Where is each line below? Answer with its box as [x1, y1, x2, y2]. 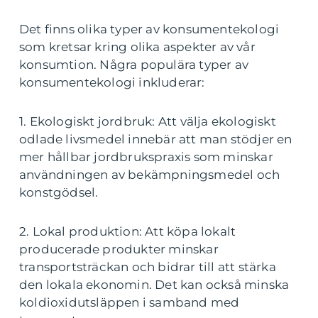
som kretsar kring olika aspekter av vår [19, 40, 256, 55]
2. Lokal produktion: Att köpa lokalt [19, 224, 236, 239]
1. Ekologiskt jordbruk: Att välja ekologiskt [19, 114, 276, 129]
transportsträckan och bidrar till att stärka [19, 260, 276, 275]
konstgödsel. [19, 185, 99, 200]
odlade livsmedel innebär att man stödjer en [19, 132, 292, 147]
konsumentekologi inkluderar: [19, 75, 205, 90]
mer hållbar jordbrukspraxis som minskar [19, 150, 273, 165]
